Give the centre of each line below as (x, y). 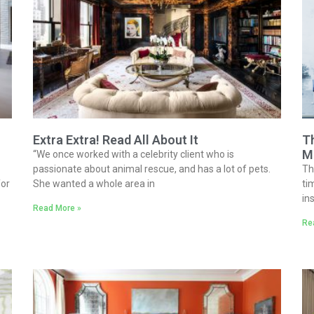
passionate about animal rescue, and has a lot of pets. (152, 169)
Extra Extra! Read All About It (116, 139)
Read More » (57, 208)
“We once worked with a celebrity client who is (134, 154)
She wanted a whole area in (94, 183)
